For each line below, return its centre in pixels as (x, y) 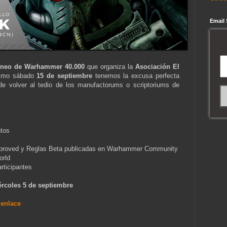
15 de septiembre (64, 76)
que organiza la (110, 67)
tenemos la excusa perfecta (136, 76)
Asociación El (157, 67)
